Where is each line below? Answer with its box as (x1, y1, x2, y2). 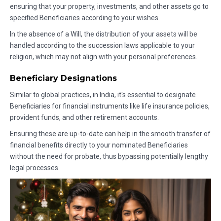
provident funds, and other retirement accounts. (10, 113, 159, 122)
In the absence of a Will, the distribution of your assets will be (10, 30, 197, 38)
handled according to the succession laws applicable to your (10, 41, 195, 50)
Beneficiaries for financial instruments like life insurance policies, (10, 102, 210, 110)
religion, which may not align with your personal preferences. (10, 53, 197, 61)
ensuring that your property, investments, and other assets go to (10, 2, 209, 11)
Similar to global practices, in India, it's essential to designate (10, 91, 196, 99)
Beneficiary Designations (10, 74, 117, 83)
